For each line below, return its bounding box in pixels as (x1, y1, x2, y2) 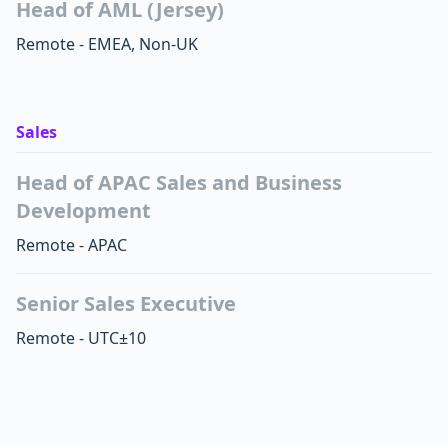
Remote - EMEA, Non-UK (16, 33, 198, 55)
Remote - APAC (16, 234, 127, 256)
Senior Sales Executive (16, 290, 236, 317)
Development (16, 197, 151, 224)
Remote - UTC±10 (16, 327, 146, 349)
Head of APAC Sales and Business (16, 169, 342, 196)
